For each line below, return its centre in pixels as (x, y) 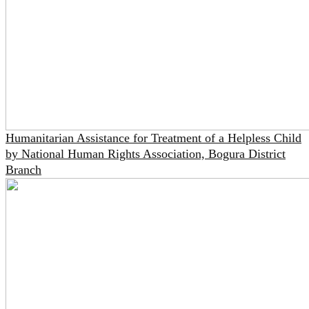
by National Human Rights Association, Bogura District (146, 154)
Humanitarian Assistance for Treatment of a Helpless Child (153, 138)
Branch (23, 170)
